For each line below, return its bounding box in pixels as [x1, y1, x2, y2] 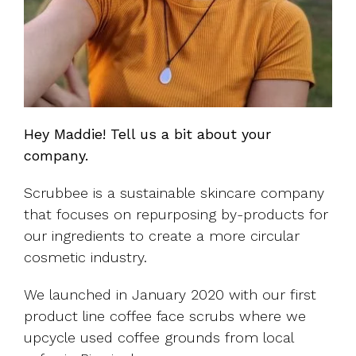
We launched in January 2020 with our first [24, 286, 316, 304]
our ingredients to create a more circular [24, 227, 300, 245]
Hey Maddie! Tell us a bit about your [24, 126, 271, 143]
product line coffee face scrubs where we [24, 308, 306, 325]
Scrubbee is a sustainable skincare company [24, 184, 324, 202]
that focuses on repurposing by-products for [24, 206, 328, 223]
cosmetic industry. [24, 249, 147, 266]
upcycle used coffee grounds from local [24, 329, 293, 346]
